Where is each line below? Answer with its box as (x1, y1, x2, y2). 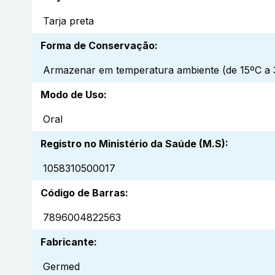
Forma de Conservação (41, 39, 155, 52)
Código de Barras (41, 187, 125, 199)
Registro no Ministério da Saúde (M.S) (41, 137, 225, 150)
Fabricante (41, 236, 94, 249)
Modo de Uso (41, 88, 104, 101)
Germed (43, 260, 80, 273)
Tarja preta (43, 15, 94, 28)
